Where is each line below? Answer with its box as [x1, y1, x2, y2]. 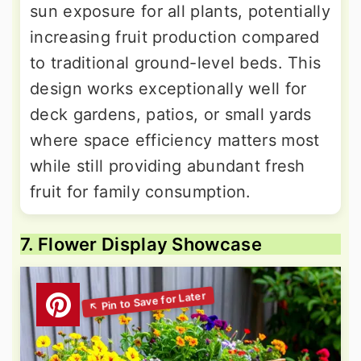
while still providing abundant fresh [30, 156, 305, 176]
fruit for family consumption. [30, 181, 251, 201]
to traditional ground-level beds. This [30, 52, 322, 73]
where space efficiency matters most [30, 130, 320, 150]
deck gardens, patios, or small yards [30, 104, 312, 124]
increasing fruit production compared [30, 27, 320, 47]
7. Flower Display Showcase [20, 233, 262, 255]
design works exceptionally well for [30, 78, 307, 98]
